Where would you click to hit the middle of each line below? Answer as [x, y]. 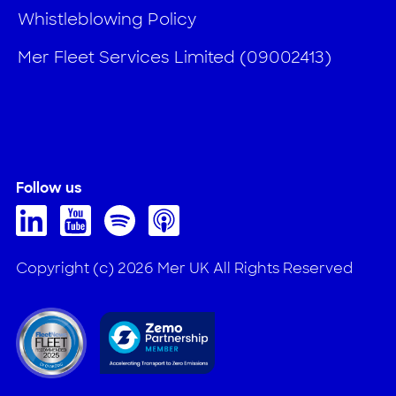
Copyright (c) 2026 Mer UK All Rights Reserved [184, 268]
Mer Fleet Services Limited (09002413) [175, 57]
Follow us [49, 187]
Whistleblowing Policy [107, 19]
